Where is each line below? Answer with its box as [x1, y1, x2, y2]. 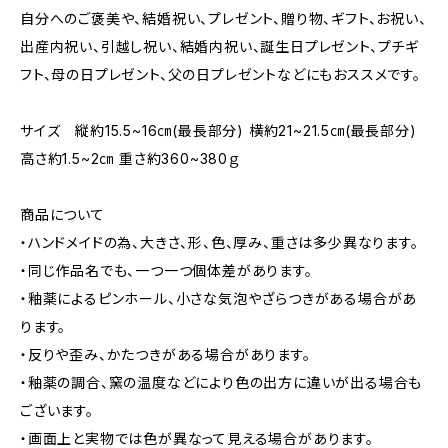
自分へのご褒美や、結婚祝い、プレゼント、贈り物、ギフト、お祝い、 [20, 10, 427, 27]
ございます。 [20, 402, 94, 419]
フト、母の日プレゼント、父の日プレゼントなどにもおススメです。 [20, 66, 421, 83]
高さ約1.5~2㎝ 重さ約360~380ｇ [20, 150, 240, 167]
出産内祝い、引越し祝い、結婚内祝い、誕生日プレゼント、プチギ [20, 38, 420, 55]
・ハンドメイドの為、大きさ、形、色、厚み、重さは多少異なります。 [20, 234, 419, 251]
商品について [20, 206, 105, 223]
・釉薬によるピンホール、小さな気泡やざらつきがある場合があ [20, 290, 418, 307]
